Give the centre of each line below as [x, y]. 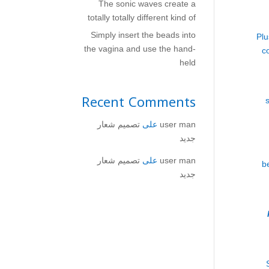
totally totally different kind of [142, 17]
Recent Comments [139, 103]
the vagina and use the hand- [140, 49]
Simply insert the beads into [143, 35]
